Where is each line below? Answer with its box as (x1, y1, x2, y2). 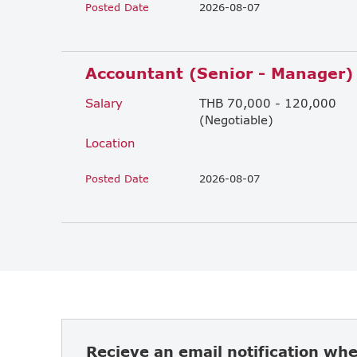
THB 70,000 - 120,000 (199, 95, 336, 110)
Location (85, 135, 135, 150)
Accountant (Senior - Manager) (85, 63, 353, 82)
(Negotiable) (199, 112, 273, 127)
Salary (85, 95, 123, 110)
